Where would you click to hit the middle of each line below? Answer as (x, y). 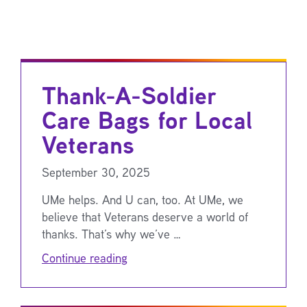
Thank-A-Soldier (129, 95)
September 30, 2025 (96, 172)
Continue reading (85, 257)
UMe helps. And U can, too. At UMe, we (143, 199)
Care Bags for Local (147, 120)
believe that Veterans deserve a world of (145, 216)
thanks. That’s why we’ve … (111, 233)
